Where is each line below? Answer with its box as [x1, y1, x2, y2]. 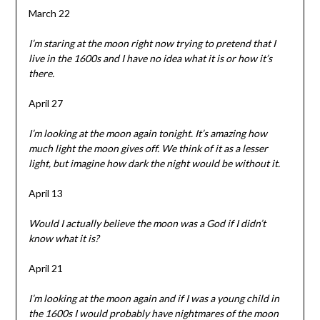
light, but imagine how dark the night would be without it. [28, 156, 280, 169]
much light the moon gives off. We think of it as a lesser [28, 141, 268, 154]
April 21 [28, 261, 63, 274]
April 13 [28, 186, 63, 199]
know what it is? [28, 231, 99, 244]
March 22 [28, 6, 70, 19]
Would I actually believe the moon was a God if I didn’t [28, 216, 266, 229]
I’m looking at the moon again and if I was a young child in [28, 291, 279, 304]
